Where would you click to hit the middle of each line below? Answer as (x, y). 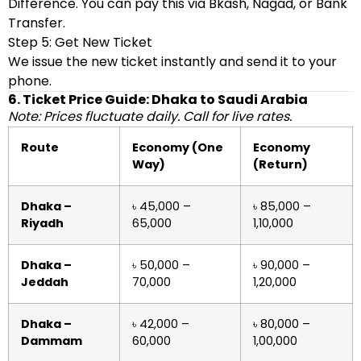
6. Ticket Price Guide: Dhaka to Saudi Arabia (158, 100)
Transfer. (37, 23)
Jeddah (45, 282)
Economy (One (178, 147)
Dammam (52, 341)
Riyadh (42, 223)
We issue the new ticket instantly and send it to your (172, 62)
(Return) (280, 164)
